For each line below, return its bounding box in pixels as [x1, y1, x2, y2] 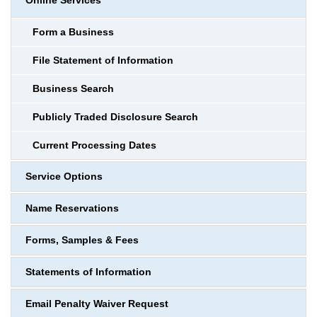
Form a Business [33, 27, 114, 38]
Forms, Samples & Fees [25, 235, 139, 246]
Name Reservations [25, 203, 119, 214]
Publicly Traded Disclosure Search [33, 112, 198, 122]
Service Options [25, 171, 103, 182]
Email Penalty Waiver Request [25, 299, 168, 309]
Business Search [33, 83, 114, 94]
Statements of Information [25, 267, 151, 277]
